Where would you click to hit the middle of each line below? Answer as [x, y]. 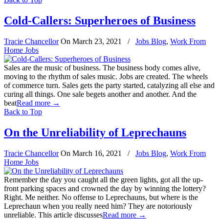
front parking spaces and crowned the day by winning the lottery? [105, 189]
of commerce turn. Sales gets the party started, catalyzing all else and [109, 86]
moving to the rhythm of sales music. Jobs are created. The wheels [106, 77]
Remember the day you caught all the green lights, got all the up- [103, 180]
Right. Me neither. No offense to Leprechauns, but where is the [101, 197]
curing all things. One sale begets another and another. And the [100, 94]
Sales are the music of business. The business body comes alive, [102, 68]
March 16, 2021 [97, 153]
